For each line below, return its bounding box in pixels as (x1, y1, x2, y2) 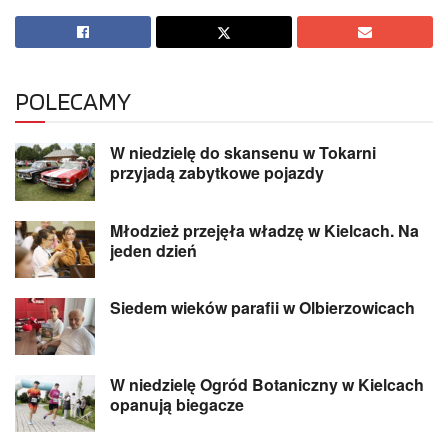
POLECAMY (15, 86, 131, 117)
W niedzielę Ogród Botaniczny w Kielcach (110, 373, 424, 397)
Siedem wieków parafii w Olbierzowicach (110, 295, 415, 319)
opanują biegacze (110, 393, 244, 417)
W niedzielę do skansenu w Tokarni (110, 141, 376, 165)
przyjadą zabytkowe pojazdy (110, 161, 324, 185)
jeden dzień (110, 238, 197, 262)
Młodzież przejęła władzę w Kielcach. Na (110, 218, 419, 242)
